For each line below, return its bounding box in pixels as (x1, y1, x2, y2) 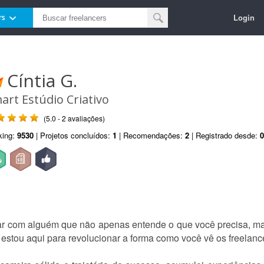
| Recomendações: (117, 130, 185, 141)
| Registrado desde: (189, 130, 260, 141)
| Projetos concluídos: (34, 130, 113, 141)
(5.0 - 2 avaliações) (44, 113, 105, 123)
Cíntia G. (7, 68, 77, 93)
